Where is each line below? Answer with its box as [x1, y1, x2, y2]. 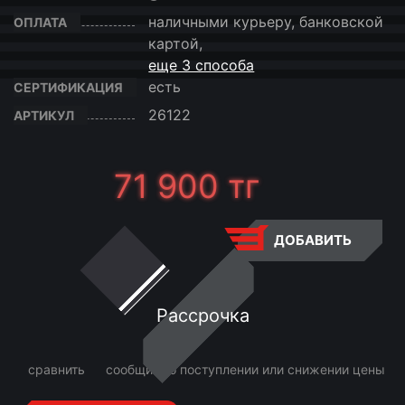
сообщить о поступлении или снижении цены [106, 362, 385, 377]
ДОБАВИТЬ [270, 231, 352, 249]
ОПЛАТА [14, 14, 67, 30]
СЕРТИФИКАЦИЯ [14, 80, 123, 95]
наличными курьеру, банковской [148, 13, 384, 31]
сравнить [24, 362, 85, 377]
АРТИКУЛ [14, 108, 74, 123]
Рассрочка [155, 305, 250, 326]
